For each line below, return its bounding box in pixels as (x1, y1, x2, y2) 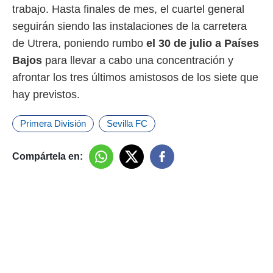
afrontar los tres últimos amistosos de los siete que (12, 71, 258, 83)
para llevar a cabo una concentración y (45, 54, 233, 66)
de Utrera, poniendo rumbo (12, 37, 146, 49)
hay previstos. (12, 88, 80, 101)
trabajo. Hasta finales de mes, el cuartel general (12, 3, 244, 15)
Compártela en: (12, 151, 83, 161)
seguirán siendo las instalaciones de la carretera (12, 20, 247, 32)
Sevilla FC (107, 118, 147, 129)
